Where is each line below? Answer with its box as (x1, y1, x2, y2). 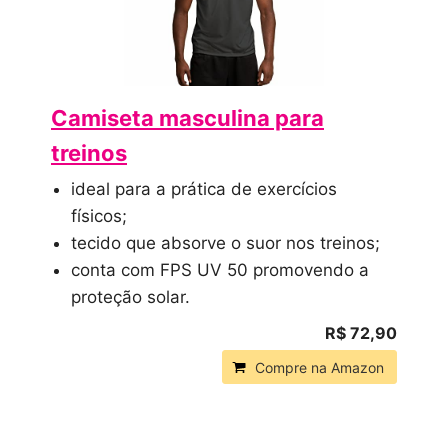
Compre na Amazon (255, 358, 384, 376)
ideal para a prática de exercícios (71, 178, 337, 199)
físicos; (71, 205, 127, 226)
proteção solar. (71, 286, 190, 307)
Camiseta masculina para (51, 104, 324, 131)
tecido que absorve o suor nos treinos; (71, 232, 380, 253)
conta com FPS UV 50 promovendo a (71, 259, 369, 280)
